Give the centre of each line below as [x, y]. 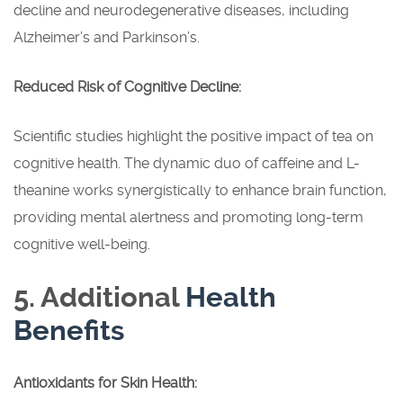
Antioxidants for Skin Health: [105, 383]
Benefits [69, 331]
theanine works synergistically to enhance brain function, [200, 191]
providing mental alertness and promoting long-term [188, 218]
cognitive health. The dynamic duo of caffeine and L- [187, 164]
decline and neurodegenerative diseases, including [181, 11]
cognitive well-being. [82, 245]
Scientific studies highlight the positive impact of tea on [193, 137]
